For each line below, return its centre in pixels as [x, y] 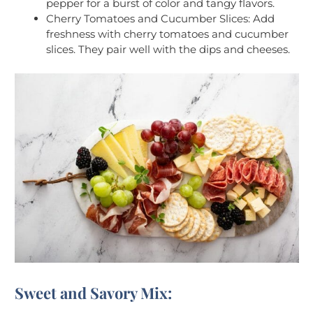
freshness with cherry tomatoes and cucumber [167, 34]
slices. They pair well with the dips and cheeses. [168, 50]
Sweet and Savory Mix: [93, 292]
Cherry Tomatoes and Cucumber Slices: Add [160, 19]
